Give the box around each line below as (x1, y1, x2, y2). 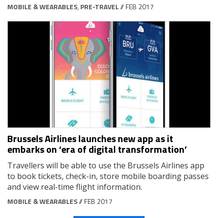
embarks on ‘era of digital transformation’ (7, 142, 187, 157)
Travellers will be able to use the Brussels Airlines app (7, 160, 204, 171)
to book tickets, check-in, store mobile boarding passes (7, 171, 209, 182)
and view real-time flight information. (7, 182, 142, 193)
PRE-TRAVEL (80, 1, 119, 12)
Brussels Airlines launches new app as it (7, 131, 173, 146)
